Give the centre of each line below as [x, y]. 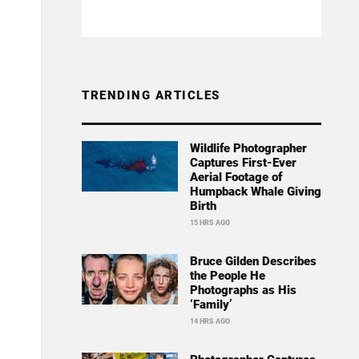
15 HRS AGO [210, 223]
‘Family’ [211, 305]
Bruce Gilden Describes [253, 262]
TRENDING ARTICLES [151, 96]
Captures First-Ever [243, 163]
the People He [227, 276]
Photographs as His [243, 290]
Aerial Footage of [236, 177]
